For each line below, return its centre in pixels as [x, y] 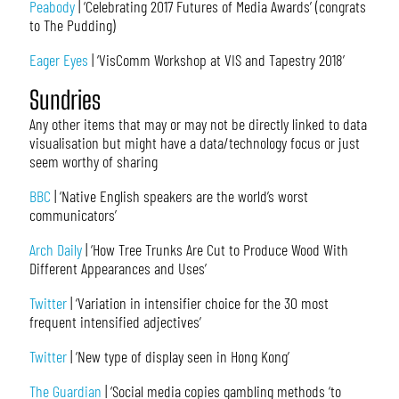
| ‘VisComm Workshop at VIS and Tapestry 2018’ [216, 60]
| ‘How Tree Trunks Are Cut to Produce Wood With [215, 250]
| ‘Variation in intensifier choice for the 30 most [197, 303]
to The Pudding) [72, 25]
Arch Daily [55, 250]
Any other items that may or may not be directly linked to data [198, 124]
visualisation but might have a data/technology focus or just [194, 143]
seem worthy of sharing [93, 162]
